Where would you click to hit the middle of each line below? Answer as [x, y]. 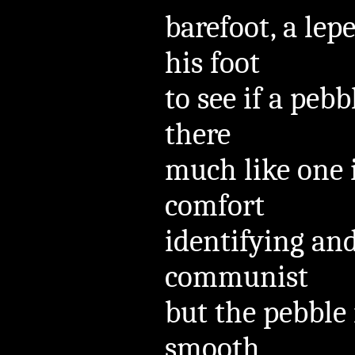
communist [237, 277]
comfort [215, 205]
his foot [212, 63]
